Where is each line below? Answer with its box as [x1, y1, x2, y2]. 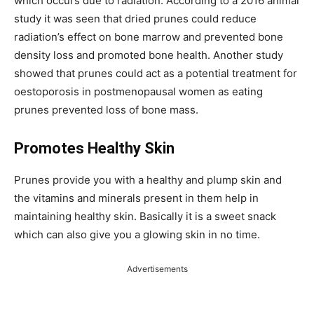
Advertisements [126, 264, 188, 275]
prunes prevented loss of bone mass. [14, 103, 198, 117]
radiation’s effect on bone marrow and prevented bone [14, 30, 283, 44]
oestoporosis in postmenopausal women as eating [14, 85, 263, 99]
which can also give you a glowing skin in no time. [14, 228, 260, 242]
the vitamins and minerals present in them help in [14, 191, 259, 205]
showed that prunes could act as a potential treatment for [14, 67, 297, 81]
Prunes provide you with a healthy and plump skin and [14, 173, 282, 187]
